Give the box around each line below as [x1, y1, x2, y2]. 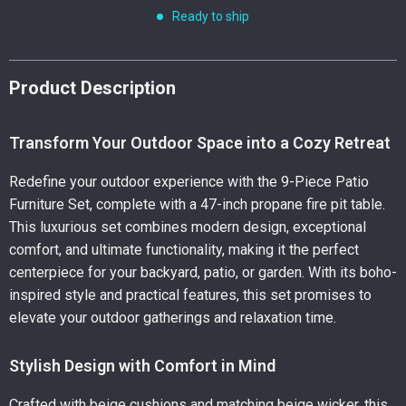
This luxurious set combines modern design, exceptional [9, 218, 366, 236]
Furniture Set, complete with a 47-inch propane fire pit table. [9, 196, 385, 213]
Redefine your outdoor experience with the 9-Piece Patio [9, 173, 369, 190]
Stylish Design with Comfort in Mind [9, 356, 275, 375]
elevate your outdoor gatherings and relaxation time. [9, 309, 336, 326]
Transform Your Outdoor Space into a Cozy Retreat [9, 133, 391, 152]
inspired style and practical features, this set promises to [9, 286, 372, 304]
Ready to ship [172, 9, 249, 24]
